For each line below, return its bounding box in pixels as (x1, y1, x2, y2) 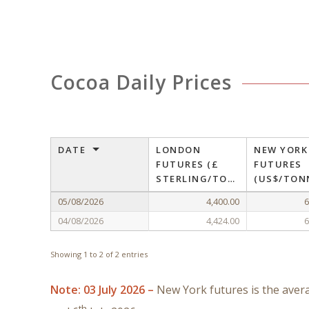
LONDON (156, 143, 201, 157)
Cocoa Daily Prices (50, 69, 232, 95)
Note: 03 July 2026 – (50, 282, 157, 298)
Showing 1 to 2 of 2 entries (50, 249, 148, 260)
